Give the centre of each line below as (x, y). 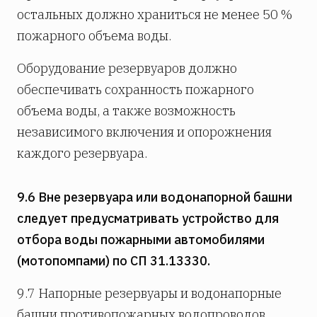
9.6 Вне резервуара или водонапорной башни (155, 197)
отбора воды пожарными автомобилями (141, 239)
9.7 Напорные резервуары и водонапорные (149, 293)
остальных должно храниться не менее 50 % (155, 14)
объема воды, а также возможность (126, 110)
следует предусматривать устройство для (148, 218)
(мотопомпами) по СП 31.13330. (114, 260)
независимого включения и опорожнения (144, 132)
